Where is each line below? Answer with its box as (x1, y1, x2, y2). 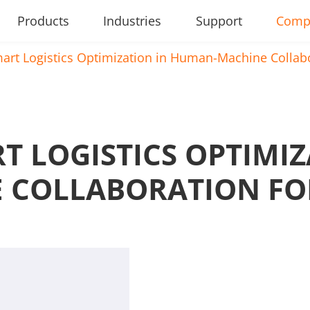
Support (195, 12, 242, 29)
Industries (103, 12, 162, 29)
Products (17, 12, 70, 29)
